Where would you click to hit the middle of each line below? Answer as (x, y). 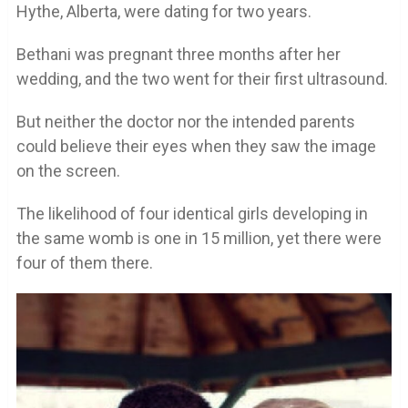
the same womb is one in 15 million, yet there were (199, 238)
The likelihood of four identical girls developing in (192, 213)
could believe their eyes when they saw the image (196, 146)
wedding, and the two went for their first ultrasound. (202, 78)
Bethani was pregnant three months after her (178, 54)
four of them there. (84, 262)
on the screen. (68, 170)
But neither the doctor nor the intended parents (185, 121)
